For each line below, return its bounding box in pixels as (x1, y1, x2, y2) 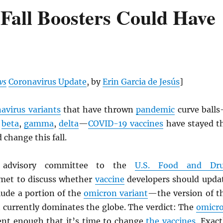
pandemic (136, 105, 175, 114)
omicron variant (84, 188, 148, 198)
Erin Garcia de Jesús (102, 77, 180, 87)
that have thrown (60, 105, 136, 114)
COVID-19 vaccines (88, 118, 164, 128)
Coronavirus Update (8, 77, 87, 87)
